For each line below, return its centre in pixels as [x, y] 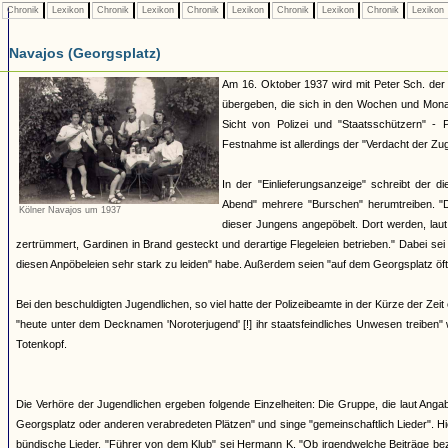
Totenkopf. [41, 344]
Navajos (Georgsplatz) [85, 53]
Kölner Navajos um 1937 [70, 209]
